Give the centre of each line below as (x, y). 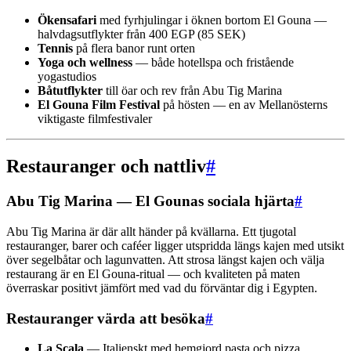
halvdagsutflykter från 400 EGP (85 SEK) (141, 34)
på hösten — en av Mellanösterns (244, 105)
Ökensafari (67, 20)
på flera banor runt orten (134, 49)
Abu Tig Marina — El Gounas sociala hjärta (150, 201)
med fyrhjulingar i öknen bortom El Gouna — (212, 20)
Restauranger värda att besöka (106, 318)
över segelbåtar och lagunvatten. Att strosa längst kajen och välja (165, 259)
